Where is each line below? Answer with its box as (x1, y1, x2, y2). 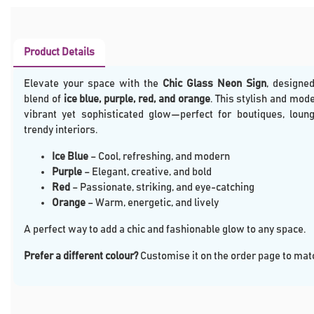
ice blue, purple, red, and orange (63, 93, 210, 104)
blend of (24, 93, 64, 104)
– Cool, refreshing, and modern (88, 151, 230, 162)
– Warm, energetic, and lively (86, 197, 219, 208)
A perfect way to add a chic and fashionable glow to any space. (24, 224, 306, 235)
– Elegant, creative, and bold (82, 166, 212, 177)
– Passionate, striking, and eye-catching (70, 182, 254, 193)
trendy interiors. (24, 124, 97, 135)
